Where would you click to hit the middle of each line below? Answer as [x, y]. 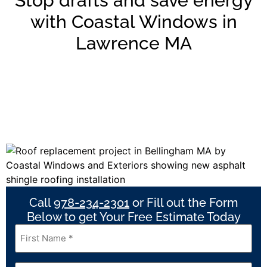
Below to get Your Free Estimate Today [133, 217]
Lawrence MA [133, 43]
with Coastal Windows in [133, 22]
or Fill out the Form [184, 203]
